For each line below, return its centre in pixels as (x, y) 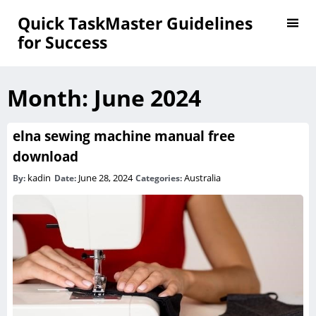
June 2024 (147, 98)
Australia (203, 177)
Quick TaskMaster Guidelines (135, 23)
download (45, 156)
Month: (50, 98)
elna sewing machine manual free (124, 135)
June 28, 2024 (106, 177)
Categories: (160, 178)
